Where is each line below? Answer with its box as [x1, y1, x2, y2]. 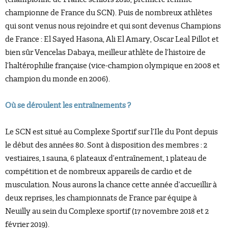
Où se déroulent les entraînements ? [5, 100, 131, 110]
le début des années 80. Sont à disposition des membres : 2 [5, 140, 207, 150]
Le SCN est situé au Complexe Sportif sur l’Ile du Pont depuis [5, 127, 218, 137]
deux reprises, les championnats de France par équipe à [5, 193, 197, 203]
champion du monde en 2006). [5, 74, 110, 84]
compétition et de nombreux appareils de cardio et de [5, 166, 192, 177]
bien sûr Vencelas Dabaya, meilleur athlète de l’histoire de [5, 47, 206, 58]
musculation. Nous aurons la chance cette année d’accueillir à [5, 180, 217, 190]
